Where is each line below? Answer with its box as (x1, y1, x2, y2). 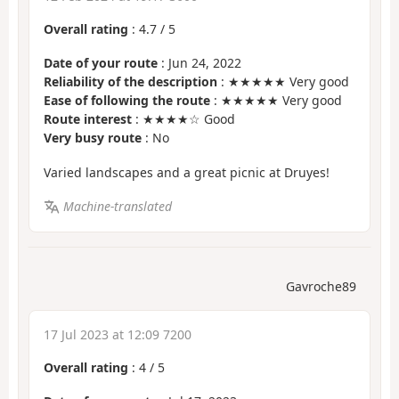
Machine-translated (62, 198, 172, 216)
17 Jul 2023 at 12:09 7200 (44, 325, 191, 343)
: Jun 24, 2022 (158, 54, 241, 72)
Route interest (44, 110, 132, 128)
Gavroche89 (286, 277, 356, 295)
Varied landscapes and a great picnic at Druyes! (44, 163, 330, 181)
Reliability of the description (44, 73, 217, 91)
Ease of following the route (44, 92, 210, 110)
